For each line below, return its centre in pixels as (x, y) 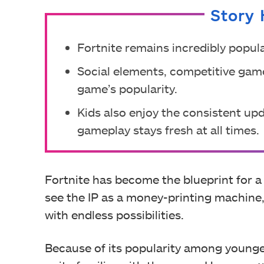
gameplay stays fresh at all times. (168, 130)
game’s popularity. (127, 88)
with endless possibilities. (114, 214)
